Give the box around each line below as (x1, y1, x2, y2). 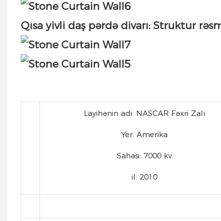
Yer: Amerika (121, 129, 168, 139)
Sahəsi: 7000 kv (117, 150, 172, 160)
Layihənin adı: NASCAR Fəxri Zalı (83, 108, 205, 118)
